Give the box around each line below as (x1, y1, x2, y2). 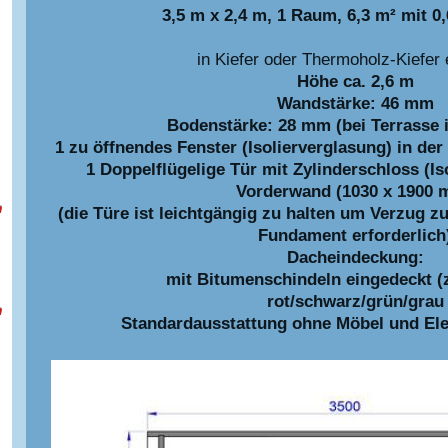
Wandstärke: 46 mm (276, 93, 434, 112)
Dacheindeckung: (286, 247, 424, 266)
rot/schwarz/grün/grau (266, 291, 444, 310)
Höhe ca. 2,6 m (296, 71, 414, 90)
